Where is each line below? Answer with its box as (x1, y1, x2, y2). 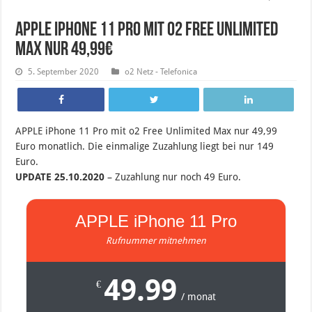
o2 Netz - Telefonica (125, 67, 198, 77)
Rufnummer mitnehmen (105, 235, 206, 247)
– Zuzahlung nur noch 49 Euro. (104, 171, 242, 183)
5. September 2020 (28, 67, 100, 77)
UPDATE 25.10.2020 (15, 171, 105, 183)
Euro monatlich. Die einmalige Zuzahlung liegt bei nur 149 (15, 141, 274, 153)
